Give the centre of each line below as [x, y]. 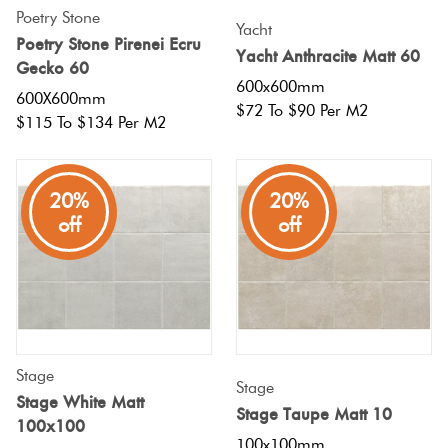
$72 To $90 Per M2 [302, 111]
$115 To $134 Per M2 [91, 123]
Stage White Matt [80, 402]
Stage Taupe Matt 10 [314, 414]
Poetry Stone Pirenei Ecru [108, 44]
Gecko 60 [52, 68]
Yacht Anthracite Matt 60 [328, 56]
